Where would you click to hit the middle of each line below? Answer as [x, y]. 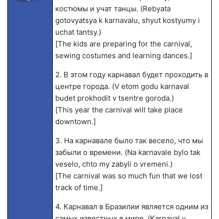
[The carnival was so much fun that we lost [129, 176]
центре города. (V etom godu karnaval [122, 86]
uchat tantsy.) [78, 32]
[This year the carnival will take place [119, 110]
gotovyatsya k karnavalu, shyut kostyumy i [127, 20]
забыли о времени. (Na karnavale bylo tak [128, 152]
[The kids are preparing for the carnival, [123, 44]
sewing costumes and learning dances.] [123, 55]
